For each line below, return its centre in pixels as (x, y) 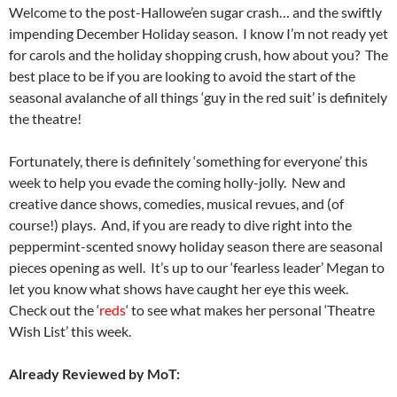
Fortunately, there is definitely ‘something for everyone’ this (188, 161)
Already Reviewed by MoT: (94, 374)
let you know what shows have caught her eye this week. (180, 288)
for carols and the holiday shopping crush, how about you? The (198, 54)
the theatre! (45, 118)
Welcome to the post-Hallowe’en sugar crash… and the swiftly (195, 12)
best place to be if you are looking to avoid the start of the (182, 76)
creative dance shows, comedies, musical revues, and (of (176, 203)
